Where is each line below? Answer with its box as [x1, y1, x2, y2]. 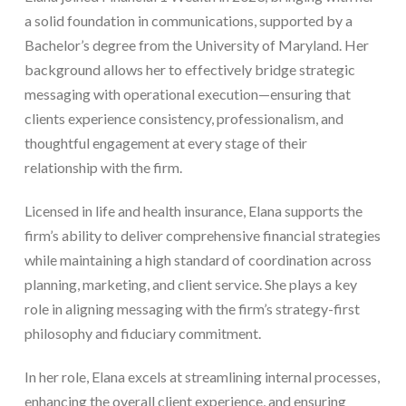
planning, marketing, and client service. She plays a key [24, 275, 357, 293]
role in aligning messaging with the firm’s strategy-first [24, 299, 360, 317]
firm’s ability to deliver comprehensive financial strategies [24, 226, 381, 244]
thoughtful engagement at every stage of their [24, 133, 307, 151]
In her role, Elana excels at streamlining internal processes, [24, 367, 380, 385]
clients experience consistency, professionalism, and [24, 109, 343, 127]
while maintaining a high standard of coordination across [24, 250, 372, 268]
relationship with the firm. [24, 158, 182, 176]
